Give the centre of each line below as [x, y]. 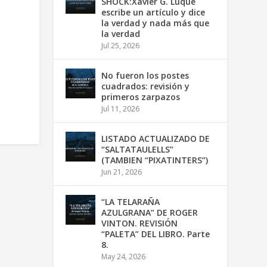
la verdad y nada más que [156, 23]
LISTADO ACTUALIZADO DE [156, 138]
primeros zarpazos [141, 97]
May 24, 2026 [124, 256]
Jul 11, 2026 [121, 108]
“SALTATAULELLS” [138, 149]
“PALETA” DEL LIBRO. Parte [156, 234]
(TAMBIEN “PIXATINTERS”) [155, 160]
